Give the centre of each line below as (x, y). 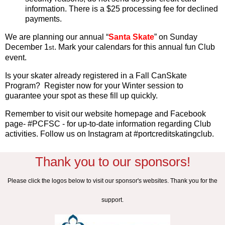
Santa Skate (131, 37)
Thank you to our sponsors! (113, 161)
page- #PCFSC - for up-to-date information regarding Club (108, 124)
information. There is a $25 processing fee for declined (122, 9)
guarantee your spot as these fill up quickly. (81, 95)
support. (113, 200)
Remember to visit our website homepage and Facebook (105, 114)
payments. (43, 19)
